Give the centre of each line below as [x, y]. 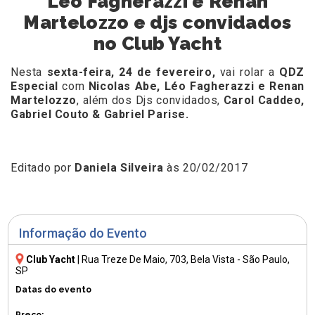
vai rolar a [247, 72]
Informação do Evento [83, 233]
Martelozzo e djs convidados [157, 23]
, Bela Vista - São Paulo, [238, 259]
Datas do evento [54, 289]
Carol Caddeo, [264, 101]
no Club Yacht [157, 44]
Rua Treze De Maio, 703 [134, 259]
